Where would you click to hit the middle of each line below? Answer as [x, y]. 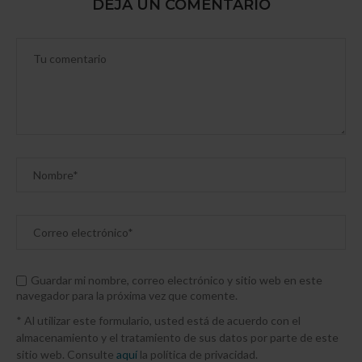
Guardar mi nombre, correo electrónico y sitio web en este [177, 280]
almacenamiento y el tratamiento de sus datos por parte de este [177, 337]
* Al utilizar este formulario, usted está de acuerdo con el [158, 320]
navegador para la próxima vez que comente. [127, 295]
